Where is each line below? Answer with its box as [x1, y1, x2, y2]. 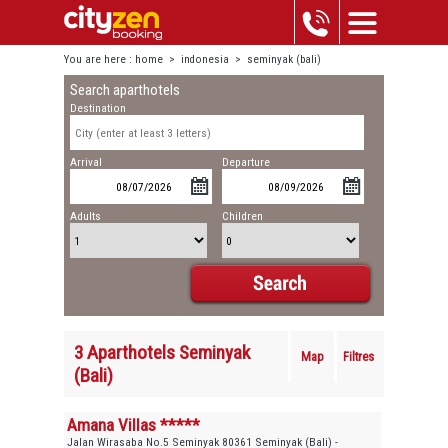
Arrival [70, 155, 103, 170]
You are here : [64, 53, 135, 66]
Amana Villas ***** [67, 414, 201, 435]
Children [222, 209, 264, 224]
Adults [70, 209, 102, 224]
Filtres [343, 348, 375, 364]
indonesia [181, 53, 229, 66]
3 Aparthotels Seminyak [74, 340, 250, 364]
